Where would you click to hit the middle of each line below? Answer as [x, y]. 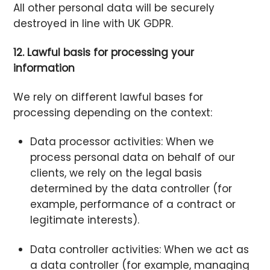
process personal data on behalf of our [132, 158]
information [44, 68]
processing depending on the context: [113, 113]
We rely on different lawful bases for [108, 97]
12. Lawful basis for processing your [104, 53]
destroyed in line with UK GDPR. [93, 24]
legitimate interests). [84, 220]
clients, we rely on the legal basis [116, 173]
